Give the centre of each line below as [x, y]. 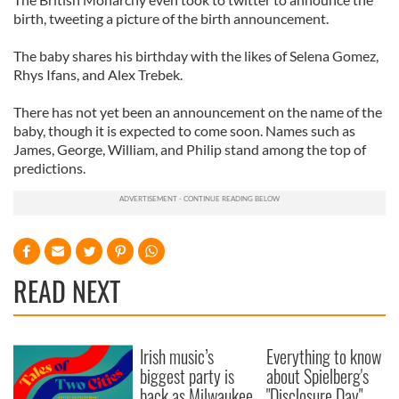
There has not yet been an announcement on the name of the [198, 112]
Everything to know [324, 356]
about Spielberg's [318, 376]
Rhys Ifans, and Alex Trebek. [98, 74]
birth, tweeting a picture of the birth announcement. [171, 18]
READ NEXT [67, 291]
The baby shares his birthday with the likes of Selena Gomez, [196, 56]
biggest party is [187, 376]
